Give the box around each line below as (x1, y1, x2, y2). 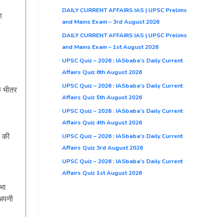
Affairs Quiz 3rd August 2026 (62, 143, 143, 152)
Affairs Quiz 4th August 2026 (62, 118, 142, 126)
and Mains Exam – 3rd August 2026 (62, 17, 159, 26)
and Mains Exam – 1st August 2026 (62, 43, 158, 51)
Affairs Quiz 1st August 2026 (62, 169, 142, 177)
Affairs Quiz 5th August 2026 (62, 93, 142, 101)
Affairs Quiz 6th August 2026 (62, 68, 142, 76)
